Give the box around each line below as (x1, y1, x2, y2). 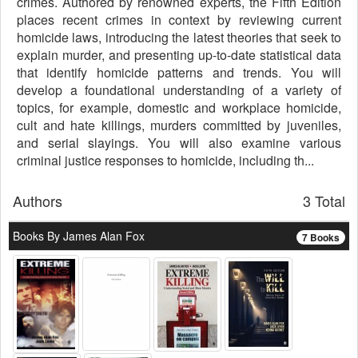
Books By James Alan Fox (13, 228, 145, 244)
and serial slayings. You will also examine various (17, 133, 341, 152)
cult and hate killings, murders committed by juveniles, (17, 116, 341, 134)
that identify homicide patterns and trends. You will (17, 63, 341, 82)
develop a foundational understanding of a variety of (17, 81, 341, 99)
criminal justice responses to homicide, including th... (17, 151, 314, 169)
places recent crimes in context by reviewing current (17, 10, 341, 29)
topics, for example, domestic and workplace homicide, (17, 98, 341, 117)
